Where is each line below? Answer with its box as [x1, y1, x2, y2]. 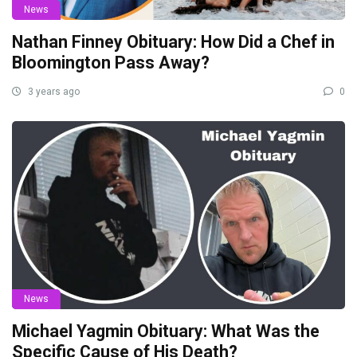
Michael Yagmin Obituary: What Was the [12, 320, 320, 341]
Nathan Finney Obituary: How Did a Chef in [12, 32, 335, 53]
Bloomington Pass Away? [12, 53, 210, 73]
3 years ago [25, 86, 80, 98]
